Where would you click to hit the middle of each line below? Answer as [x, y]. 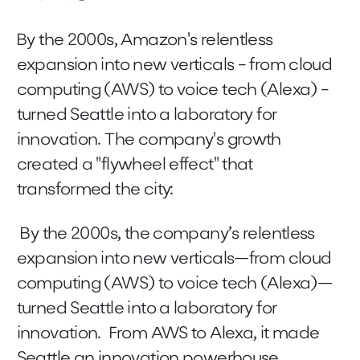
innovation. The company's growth [149, 141]
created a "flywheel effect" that [135, 166]
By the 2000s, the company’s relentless [166, 235]
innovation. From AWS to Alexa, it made [168, 334]
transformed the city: [95, 190]
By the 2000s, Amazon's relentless [145, 41]
